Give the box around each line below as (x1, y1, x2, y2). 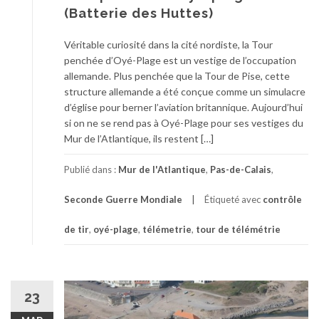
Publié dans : (64, 164, 118, 176)
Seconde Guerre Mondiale (64, 194, 182, 206)
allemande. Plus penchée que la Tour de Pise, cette (64, 70, 290, 83)
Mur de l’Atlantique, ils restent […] (64, 132, 214, 145)
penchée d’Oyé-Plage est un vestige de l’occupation (64, 54, 296, 67)
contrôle (263, 194, 302, 206)
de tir (64, 224, 89, 236)
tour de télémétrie (196, 224, 281, 236)
